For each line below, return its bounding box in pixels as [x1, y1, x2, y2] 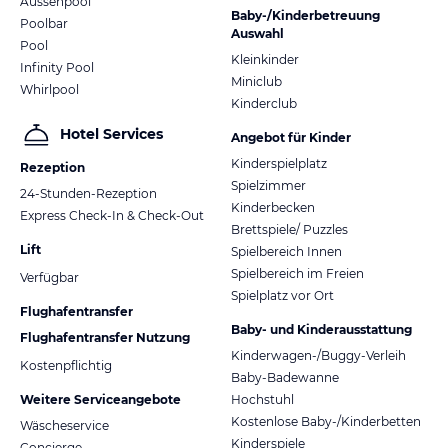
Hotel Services [60, 125, 163, 144]
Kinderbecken [231, 199, 315, 215]
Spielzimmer [231, 177, 306, 193]
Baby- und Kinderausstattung [231, 321, 412, 337]
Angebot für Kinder [231, 129, 351, 145]
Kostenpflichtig [20, 357, 112, 373]
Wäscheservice [20, 417, 109, 433]
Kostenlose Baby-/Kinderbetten [231, 413, 421, 429]
